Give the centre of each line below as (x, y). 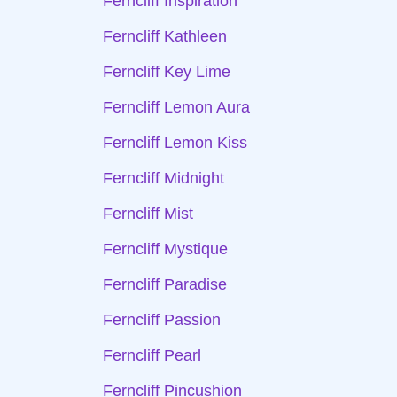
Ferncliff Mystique (165, 249)
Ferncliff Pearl (152, 355)
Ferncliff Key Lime (167, 72)
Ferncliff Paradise (165, 284)
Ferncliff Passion (162, 320)
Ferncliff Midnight (163, 178)
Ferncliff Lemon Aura (176, 107)
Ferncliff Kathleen (165, 36)
